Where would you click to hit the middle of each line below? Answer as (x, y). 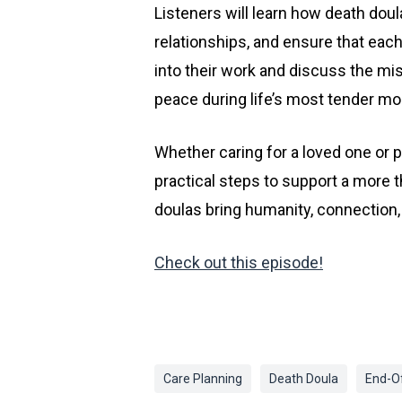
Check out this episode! (239, 262)
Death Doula (304, 379)
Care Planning (203, 379)
